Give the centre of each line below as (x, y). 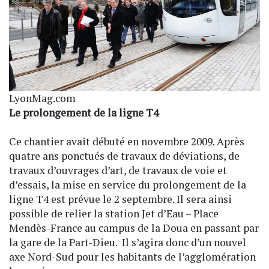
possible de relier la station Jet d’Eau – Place (114, 213)
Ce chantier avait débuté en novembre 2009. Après (127, 141)
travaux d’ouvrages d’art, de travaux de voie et (118, 170)
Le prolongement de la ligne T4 (84, 113)
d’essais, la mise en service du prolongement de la (128, 185)
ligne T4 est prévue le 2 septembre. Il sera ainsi (120, 199)
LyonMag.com (42, 98)
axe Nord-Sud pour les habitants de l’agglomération (132, 257)
